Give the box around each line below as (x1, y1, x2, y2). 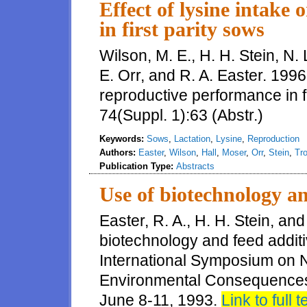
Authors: (99, 147, 138, 158)
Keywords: (99, 134, 147, 144)
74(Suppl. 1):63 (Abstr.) (99, 106, 263, 124)
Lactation (174, 134, 210, 144)
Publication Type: (99, 161, 176, 171)
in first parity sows (99, 18, 265, 40)
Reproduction (247, 134, 299, 144)
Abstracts (176, 161, 214, 171)
